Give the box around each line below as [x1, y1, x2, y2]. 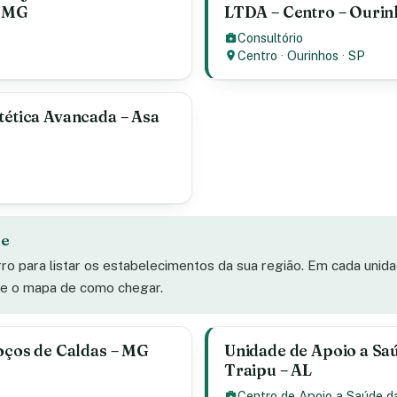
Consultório [237, 30, 304, 45]
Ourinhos [287, 48, 339, 63]
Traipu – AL [224, 361, 313, 379]
